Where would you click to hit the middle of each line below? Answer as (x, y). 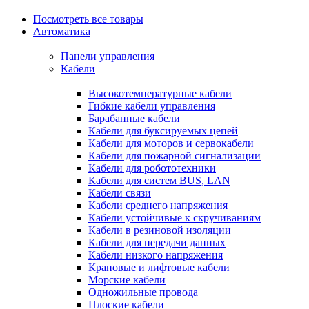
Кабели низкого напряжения (156, 255)
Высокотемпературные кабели (160, 93)
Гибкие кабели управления (152, 106)
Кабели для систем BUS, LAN (159, 180)
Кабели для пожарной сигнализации (175, 156)
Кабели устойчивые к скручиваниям (175, 218)
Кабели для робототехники (152, 168)
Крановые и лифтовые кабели (159, 267)
